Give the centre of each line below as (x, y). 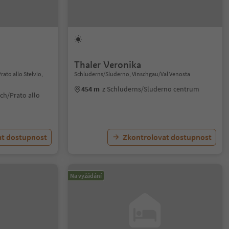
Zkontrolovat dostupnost (167, 137)
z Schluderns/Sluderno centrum (151, 89)
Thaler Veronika (108, 65)
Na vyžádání (86, 176)
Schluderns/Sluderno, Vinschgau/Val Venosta (132, 74)
